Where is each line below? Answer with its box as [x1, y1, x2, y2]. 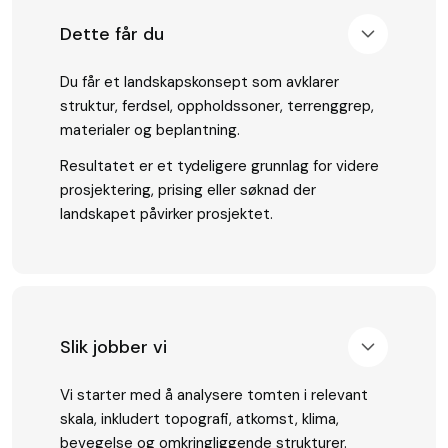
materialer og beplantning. [60, 120, 240, 141]
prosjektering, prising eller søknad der [60, 180, 316, 201]
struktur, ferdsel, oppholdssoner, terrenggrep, [60, 96, 374, 117]
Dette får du [60, 22, 164, 47]
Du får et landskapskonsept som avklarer [60, 72, 339, 93]
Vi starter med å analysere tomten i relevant [60, 384, 368, 405]
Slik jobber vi [60, 334, 167, 359]
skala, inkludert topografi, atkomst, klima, [60, 408, 339, 429]
